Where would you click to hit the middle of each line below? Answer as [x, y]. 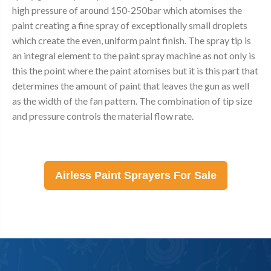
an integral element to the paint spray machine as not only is [134, 55]
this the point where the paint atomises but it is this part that [135, 70]
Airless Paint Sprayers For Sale [135, 175]
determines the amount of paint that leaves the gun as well [131, 85]
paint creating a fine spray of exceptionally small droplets [130, 25]
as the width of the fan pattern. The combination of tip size [132, 100]
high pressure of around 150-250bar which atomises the [127, 10]
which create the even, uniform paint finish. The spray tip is [132, 40]
